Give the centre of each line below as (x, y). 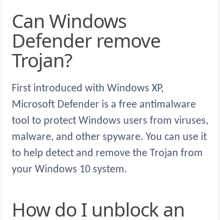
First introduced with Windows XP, (88, 89)
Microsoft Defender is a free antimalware (104, 105)
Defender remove (86, 41)
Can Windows (17, 21)
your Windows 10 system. (69, 170)
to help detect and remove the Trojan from (107, 154)
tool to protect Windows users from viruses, (110, 121)
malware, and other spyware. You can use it (109, 137)
